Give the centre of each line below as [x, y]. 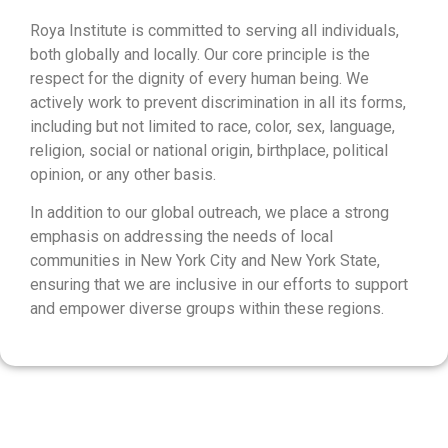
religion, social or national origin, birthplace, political [209, 151]
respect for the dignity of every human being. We [199, 79]
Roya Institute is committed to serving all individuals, [214, 31]
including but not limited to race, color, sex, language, [212, 127]
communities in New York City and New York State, [205, 261]
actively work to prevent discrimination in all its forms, [218, 103]
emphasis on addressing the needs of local [181, 237]
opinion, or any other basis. [123, 175]
